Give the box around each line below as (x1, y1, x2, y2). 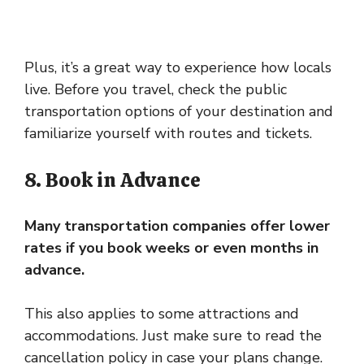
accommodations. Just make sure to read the (24, 326, 322, 346)
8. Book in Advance (24, 167, 201, 193)
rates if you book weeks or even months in (24, 238, 318, 258)
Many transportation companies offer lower (24, 216, 330, 236)
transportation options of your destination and (24, 102, 333, 122)
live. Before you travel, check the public (24, 80, 287, 100)
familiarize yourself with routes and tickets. (24, 123, 312, 144)
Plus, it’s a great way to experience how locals (24, 58, 331, 78)
